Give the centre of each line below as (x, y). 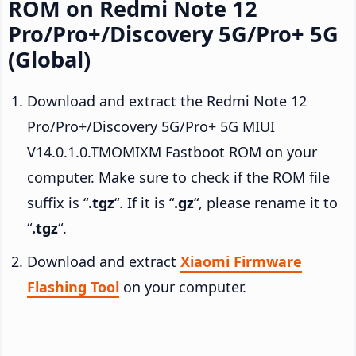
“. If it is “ (144, 202)
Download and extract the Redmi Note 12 (167, 101)
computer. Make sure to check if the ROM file (178, 177)
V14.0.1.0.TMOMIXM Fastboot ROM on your (172, 151)
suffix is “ (58, 202)
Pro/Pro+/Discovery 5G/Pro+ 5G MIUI (151, 126)
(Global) (49, 59)
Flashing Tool (73, 286)
